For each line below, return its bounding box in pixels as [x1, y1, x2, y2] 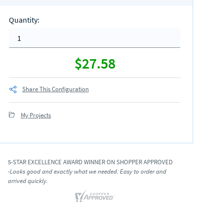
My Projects [21, 111, 51, 119]
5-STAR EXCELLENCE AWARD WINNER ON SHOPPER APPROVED [8, 158, 173, 166]
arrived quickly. [8, 177, 48, 184]
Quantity [9, 15, 37, 25]
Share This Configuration [22, 84, 89, 93]
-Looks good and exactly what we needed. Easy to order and [8, 167, 166, 175]
